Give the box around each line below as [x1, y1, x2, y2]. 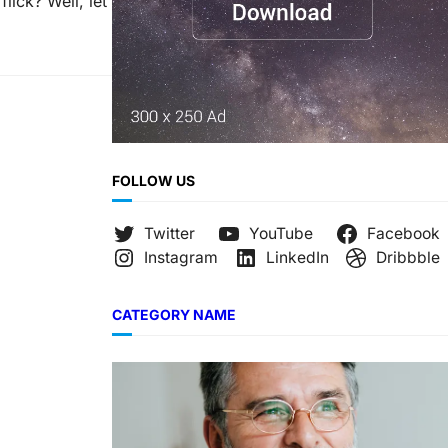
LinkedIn [265, 248, 329, 268]
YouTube [249, 224, 313, 244]
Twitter [143, 224, 195, 244]
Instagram [143, 248, 218, 268]
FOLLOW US [112, 172, 195, 190]
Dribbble [376, 248, 441, 268]
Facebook [367, 224, 441, 244]
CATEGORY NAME [112, 306, 236, 324]
